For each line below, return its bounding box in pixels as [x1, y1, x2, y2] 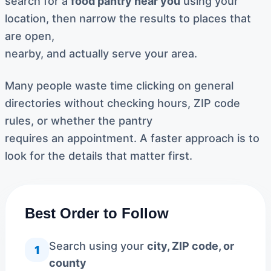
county [49, 256, 87, 269]
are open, [5, 30, 54, 42]
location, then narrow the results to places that [5, 12, 251, 25]
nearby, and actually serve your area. [5, 47, 197, 60]
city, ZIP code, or [147, 240, 234, 252]
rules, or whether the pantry [5, 114, 152, 127]
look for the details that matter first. [5, 149, 192, 162]
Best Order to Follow [25, 205, 169, 221]
